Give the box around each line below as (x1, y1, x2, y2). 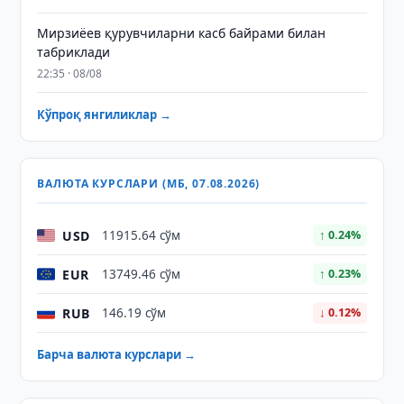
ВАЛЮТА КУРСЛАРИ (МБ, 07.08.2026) (37, 176, 261, 191)
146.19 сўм (102, 305, 167, 321)
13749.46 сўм (102, 266, 181, 282)
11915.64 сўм (102, 227, 181, 243)
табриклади (37, 43, 111, 60)
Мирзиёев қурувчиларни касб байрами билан (37, 24, 326, 41)
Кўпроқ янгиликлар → (37, 106, 172, 123)
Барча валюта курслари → (37, 346, 197, 363)
